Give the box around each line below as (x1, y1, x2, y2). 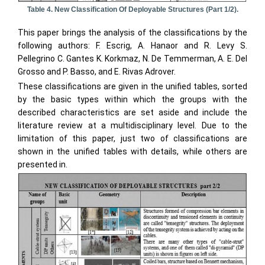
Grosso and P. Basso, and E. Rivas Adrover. (18, 67, 176, 77)
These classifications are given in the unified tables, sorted (18, 82, 247, 92)
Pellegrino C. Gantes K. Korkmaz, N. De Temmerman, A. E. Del (18, 54, 247, 64)
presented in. (18, 160, 67, 170)
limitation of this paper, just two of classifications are (18, 134, 247, 144)
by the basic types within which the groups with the (18, 95, 247, 105)
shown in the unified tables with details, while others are (18, 147, 247, 157)
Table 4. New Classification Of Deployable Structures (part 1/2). (27, 5, 238, 14)
